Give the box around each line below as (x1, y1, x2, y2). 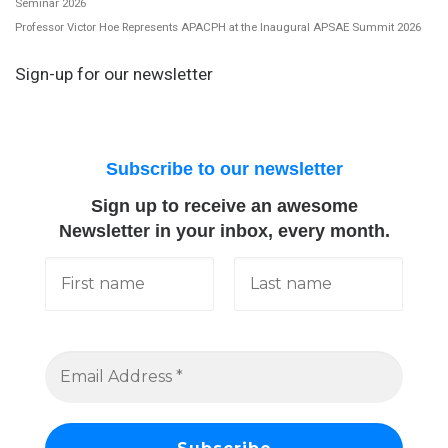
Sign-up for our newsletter (15, 64, 213, 85)
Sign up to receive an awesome (90, 196, 358, 217)
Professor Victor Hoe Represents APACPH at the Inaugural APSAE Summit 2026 (15, 19, 421, 34)
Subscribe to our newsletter (105, 158, 343, 179)
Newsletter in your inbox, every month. (58, 221, 390, 242)
